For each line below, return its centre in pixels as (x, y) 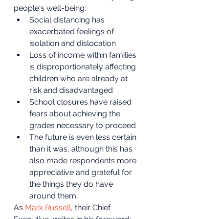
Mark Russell (48, 208)
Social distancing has (68, 20)
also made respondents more (84, 161)
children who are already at (79, 78)
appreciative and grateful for (82, 172)
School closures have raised (81, 102)
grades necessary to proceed (83, 125)
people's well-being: (50, 8)
